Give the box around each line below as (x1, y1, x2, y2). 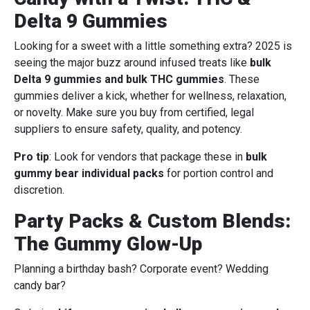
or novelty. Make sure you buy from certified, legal (14, 106, 254, 120)
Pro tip (14, 150, 49, 164)
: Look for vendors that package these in (49, 150, 246, 164)
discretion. (14, 183, 64, 197)
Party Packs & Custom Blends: (14, 210, 291, 233)
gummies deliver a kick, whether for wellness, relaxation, (14, 89, 286, 103)
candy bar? (14, 279, 66, 293)
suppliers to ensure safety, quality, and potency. (14, 122, 242, 136)
